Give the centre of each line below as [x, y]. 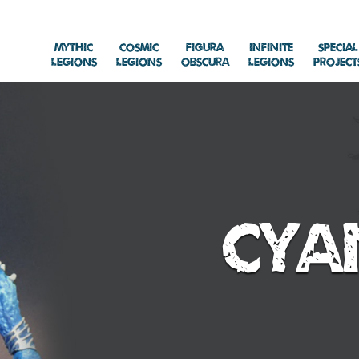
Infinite [271, 47]
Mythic [74, 47]
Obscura [205, 61]
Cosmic [139, 47]
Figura [205, 47]
